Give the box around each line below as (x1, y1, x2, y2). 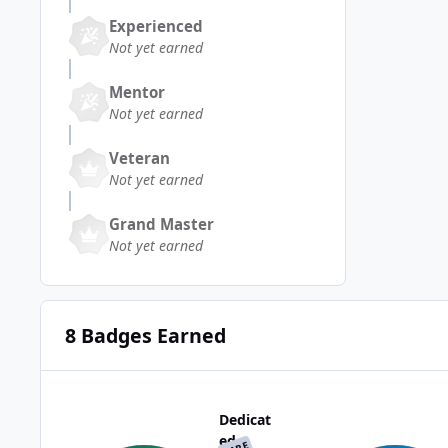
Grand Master (109, 213, 214, 234)
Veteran (109, 147, 170, 168)
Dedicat (219, 410, 271, 430)
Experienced (109, 15, 203, 36)
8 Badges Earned (64, 321, 226, 349)
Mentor (109, 81, 165, 102)
